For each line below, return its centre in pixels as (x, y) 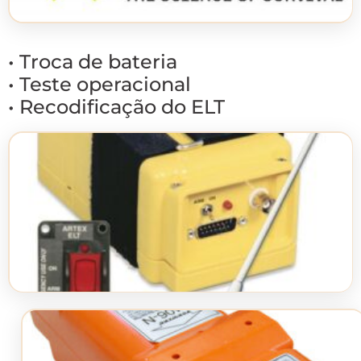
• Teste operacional (100, 85)
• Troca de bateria (93, 62)
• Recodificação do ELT (116, 107)
